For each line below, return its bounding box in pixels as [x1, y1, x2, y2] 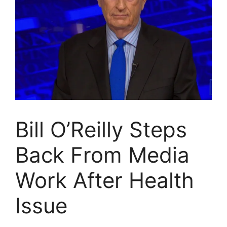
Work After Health [15, 167, 194, 194]
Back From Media [15, 142, 190, 168]
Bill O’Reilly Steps [15, 117, 187, 143]
